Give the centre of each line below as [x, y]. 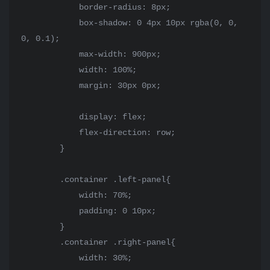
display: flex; [50, 117]
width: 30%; [50, 258]
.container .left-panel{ [40, 180]
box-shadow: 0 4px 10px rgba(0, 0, [50, 23]
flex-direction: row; [50, 133]
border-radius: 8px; [50, 7]
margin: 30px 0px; [50, 86]
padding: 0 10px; [50, 211]
